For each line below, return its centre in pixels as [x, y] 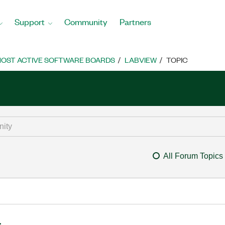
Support [30, 21]
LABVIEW [141, 60]
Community [86, 21]
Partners [135, 21]
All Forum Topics [193, 156]
